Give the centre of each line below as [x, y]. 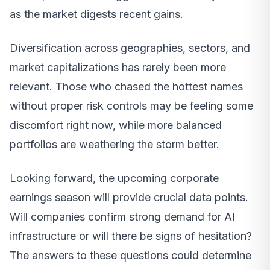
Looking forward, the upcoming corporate [114, 178]
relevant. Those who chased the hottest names [126, 87]
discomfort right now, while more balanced [116, 125]
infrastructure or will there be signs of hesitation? [131, 236]
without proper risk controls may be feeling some [131, 106]
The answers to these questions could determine [130, 256]
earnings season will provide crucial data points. [129, 198]
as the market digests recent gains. [96, 14]
